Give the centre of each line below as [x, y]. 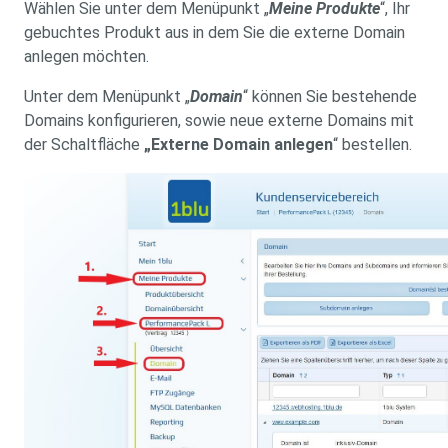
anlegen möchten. [86, 56]
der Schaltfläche [84, 144]
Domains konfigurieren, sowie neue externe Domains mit [219, 120]
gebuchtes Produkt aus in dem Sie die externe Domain [214, 32]
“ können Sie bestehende [330, 96]
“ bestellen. [372, 144]
